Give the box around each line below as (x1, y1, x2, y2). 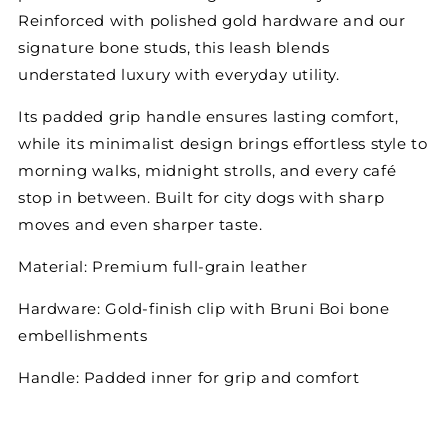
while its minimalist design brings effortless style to (17, 134, 428, 154)
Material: (17, 257, 88, 277)
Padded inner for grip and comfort (79, 368, 360, 388)
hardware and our (261, 11, 406, 31)
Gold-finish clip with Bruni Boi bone (100, 299, 390, 319)
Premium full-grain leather (87, 257, 308, 277)
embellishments (17, 326, 148, 346)
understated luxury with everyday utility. (17, 65, 340, 85)
